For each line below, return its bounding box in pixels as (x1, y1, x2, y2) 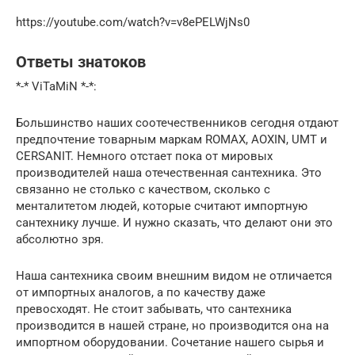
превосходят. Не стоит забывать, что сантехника (16, 301, 292, 316)
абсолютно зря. (16, 231, 104, 246)
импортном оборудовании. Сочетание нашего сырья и (16, 334, 324, 349)
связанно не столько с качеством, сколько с (16, 181, 270, 197)
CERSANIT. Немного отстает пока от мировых (16, 148, 273, 163)
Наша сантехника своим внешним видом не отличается (16, 268, 332, 283)
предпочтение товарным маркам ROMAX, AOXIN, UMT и (16, 132, 327, 147)
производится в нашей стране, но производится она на (16, 318, 329, 333)
